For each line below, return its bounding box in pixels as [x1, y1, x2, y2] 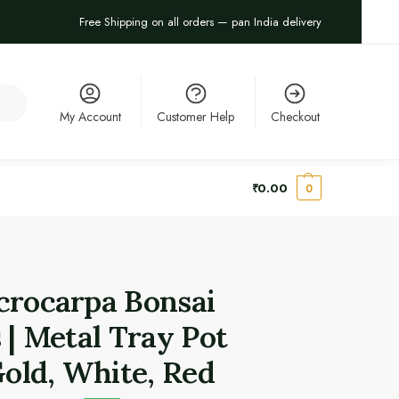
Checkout [270, 108, 320, 126]
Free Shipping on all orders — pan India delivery [76, 13, 322, 31]
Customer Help [157, 108, 235, 126]
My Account [59, 108, 121, 126]
